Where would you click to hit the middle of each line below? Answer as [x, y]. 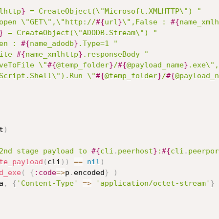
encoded [89, 173]
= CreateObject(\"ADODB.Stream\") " [80, 33]
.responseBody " [115, 54]
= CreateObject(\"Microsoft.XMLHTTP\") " [113, 11]
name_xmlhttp [52, 54]
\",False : [146, 22]
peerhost [135, 151]
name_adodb [52, 44]
